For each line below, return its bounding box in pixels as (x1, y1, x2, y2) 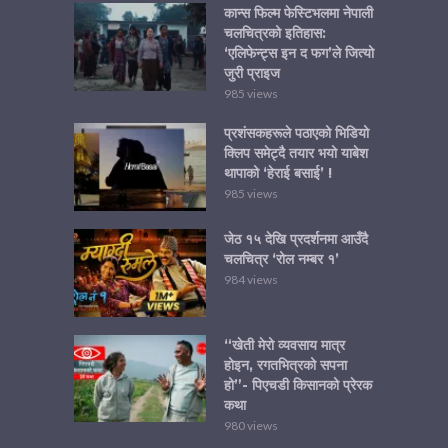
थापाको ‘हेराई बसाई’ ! (224, 164, 332, 183)
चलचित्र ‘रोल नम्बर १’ (224, 250, 339, 268)
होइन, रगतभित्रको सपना (224, 355, 347, 374)
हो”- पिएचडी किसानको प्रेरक (224, 375, 372, 394)
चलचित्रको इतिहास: (224, 24, 326, 43)
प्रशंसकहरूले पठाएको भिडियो (224, 124, 369, 143)
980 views (224, 417, 278, 433)
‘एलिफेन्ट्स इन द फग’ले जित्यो (224, 44, 374, 63)
